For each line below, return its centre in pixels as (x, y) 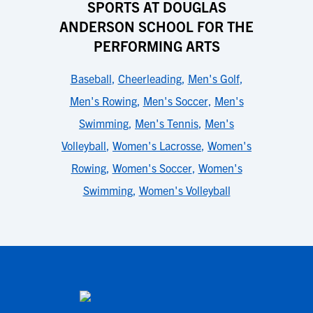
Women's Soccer (152, 168)
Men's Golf (213, 78)
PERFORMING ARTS (156, 46)
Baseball (91, 78)
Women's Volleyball (184, 190)
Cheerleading (150, 78)
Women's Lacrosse (157, 145)
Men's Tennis (167, 123)
